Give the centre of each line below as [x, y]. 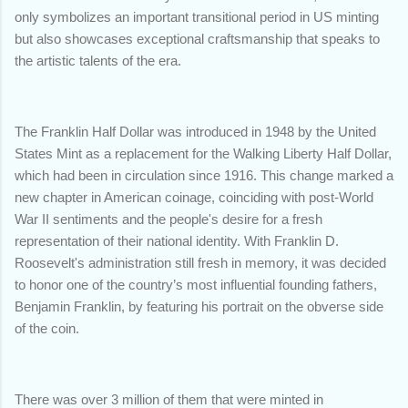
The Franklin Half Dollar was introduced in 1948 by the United [195, 131]
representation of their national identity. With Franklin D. [177, 240]
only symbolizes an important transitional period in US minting [197, 16]
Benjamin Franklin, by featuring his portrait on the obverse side [199, 306]
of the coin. [47, 328]
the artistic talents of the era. [98, 60]
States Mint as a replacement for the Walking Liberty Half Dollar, [203, 153]
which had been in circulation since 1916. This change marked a [204, 175]
